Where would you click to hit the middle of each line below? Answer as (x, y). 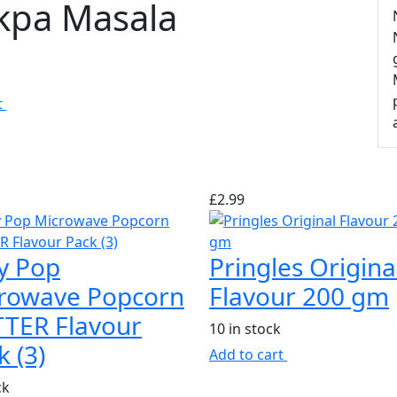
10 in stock (245, 329)
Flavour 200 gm (299, 296)
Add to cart (248, 354)
